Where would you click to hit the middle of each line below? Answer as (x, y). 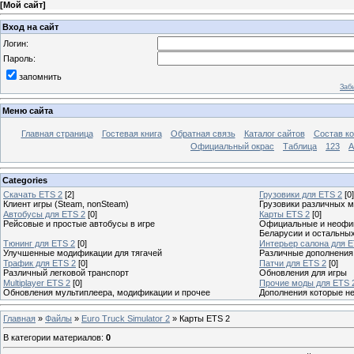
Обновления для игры (303, 272)
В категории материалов (52, 338)
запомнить (40, 76)
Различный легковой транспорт (66, 272)
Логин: (16, 43)
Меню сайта (28, 111)
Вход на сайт (30, 26)
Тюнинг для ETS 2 (39, 243)
